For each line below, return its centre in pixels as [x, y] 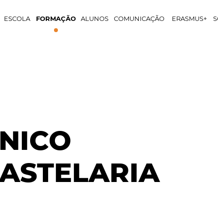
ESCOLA [17, 19]
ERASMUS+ [189, 19]
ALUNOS [95, 19]
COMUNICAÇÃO [139, 19]
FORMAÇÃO [56, 19]
